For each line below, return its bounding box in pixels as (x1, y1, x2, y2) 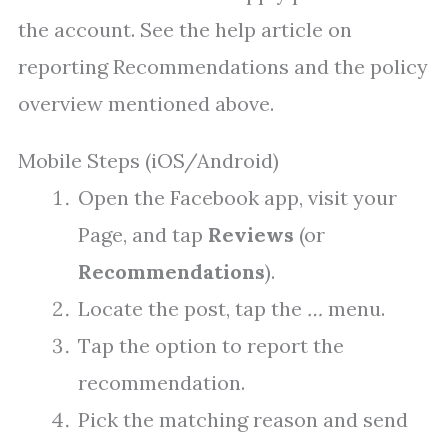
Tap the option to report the (78, 333, 344, 359)
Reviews (208, 222, 294, 248)
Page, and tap (78, 222, 208, 248)
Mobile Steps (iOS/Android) (18, 148, 279, 174)
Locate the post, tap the (78, 296, 307, 322)
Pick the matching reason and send (78, 407, 408, 433)
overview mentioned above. (18, 91, 274, 117)
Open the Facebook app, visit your (78, 185, 397, 211)
